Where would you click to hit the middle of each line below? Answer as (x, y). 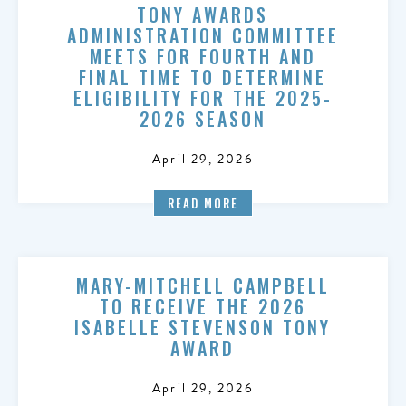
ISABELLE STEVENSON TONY (203, 327)
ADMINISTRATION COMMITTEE (203, 35)
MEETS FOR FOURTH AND (203, 56)
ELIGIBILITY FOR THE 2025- (203, 98)
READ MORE (203, 203)
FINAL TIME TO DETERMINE (203, 77)
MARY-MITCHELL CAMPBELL (203, 285)
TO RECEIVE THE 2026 (203, 306)
